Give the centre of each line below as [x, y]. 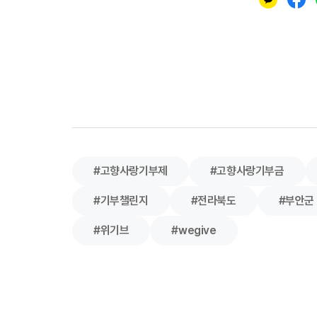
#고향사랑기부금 [247, 171]
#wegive [194, 230]
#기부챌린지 [121, 200]
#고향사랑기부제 [131, 171]
